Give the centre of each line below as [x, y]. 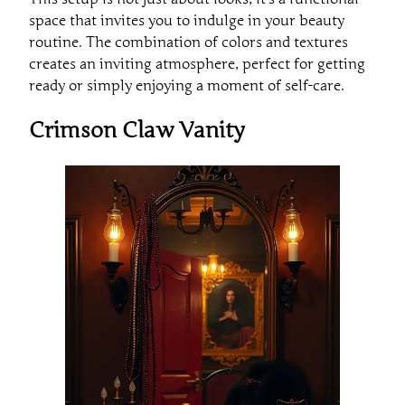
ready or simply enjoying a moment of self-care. [187, 86]
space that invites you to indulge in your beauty [187, 21]
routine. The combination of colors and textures [188, 43]
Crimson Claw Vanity [137, 131]
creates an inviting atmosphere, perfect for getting [197, 65]
